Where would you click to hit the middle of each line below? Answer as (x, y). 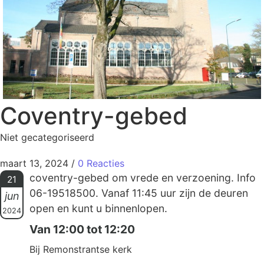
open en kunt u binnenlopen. (98, 208)
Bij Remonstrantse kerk (81, 249)
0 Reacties (101, 163)
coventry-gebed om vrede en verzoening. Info (143, 177)
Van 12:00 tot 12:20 (82, 229)
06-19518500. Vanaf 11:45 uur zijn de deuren (139, 193)
